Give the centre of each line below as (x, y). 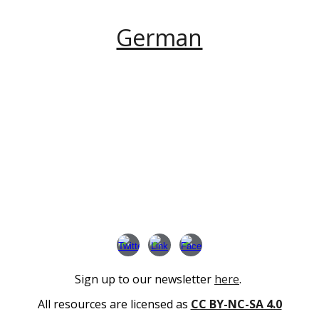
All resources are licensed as (114, 304)
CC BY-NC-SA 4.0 (236, 304)
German (159, 37)
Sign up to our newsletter (145, 279)
